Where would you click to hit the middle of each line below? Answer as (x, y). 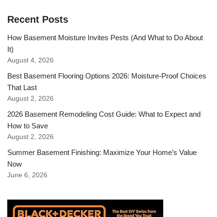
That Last (22, 87)
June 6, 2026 (27, 175)
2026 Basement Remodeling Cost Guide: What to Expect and (104, 114)
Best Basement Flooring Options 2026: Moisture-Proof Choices (107, 76)
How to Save (28, 125)
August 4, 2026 (31, 60)
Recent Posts (38, 19)
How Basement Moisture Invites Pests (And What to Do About (105, 37)
